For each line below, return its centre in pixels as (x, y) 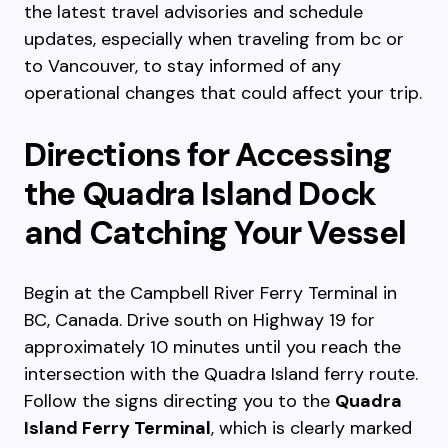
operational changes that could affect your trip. (223, 93)
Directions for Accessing (207, 154)
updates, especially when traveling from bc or (214, 39)
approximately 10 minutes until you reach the (212, 347)
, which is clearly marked (311, 428)
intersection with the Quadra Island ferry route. (221, 374)
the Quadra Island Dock (200, 193)
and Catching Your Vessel (215, 232)
